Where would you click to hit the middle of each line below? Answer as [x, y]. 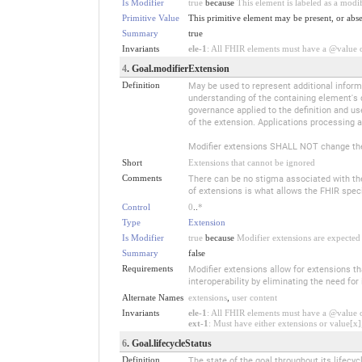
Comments [141, 177]
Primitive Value [150, 17]
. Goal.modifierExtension [178, 68]
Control [136, 206]
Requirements [147, 268]
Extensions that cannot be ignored [251, 162]
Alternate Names [152, 297]
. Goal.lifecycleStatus [169, 343]
